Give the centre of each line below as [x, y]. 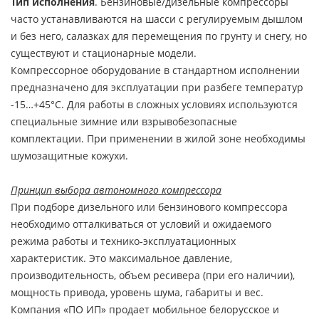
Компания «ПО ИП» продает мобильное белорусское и [145, 309]
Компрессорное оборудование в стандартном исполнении [155, 70]
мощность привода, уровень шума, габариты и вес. [137, 292]
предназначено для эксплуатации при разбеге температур [157, 87]
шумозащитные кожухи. [69, 156]
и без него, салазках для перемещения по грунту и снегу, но [159, 36]
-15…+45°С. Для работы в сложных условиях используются [154, 104]
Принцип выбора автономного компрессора [116, 190]
